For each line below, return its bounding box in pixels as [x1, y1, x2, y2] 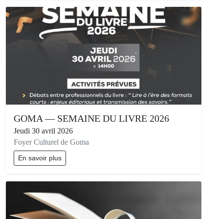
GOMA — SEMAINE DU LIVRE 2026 [14, 113, 169, 124]
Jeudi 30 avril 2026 [14, 127, 73, 135]
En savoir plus [18, 154, 62, 162]
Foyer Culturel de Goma [14, 138, 89, 147]
